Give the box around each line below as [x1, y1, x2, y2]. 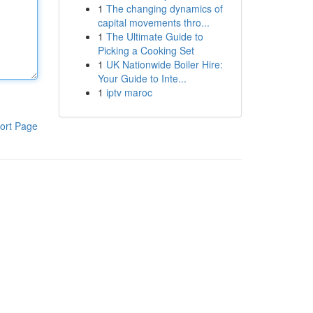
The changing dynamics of [105, 1, 223, 15]
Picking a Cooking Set [97, 43, 194, 57]
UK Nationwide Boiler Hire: [105, 57, 223, 71]
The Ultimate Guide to [105, 29, 203, 43]
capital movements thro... [97, 15, 210, 29]
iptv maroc [105, 85, 152, 99]
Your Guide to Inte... [97, 71, 187, 85]
